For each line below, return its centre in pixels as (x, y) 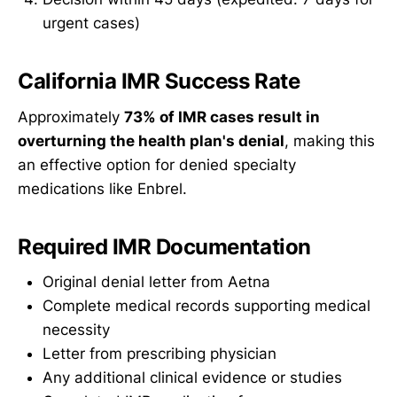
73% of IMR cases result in (222, 117)
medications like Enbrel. (102, 188)
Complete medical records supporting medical (206, 306)
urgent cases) (91, 23)
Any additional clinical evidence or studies (192, 378)
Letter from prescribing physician (160, 354)
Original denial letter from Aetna (156, 282)
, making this (330, 140)
